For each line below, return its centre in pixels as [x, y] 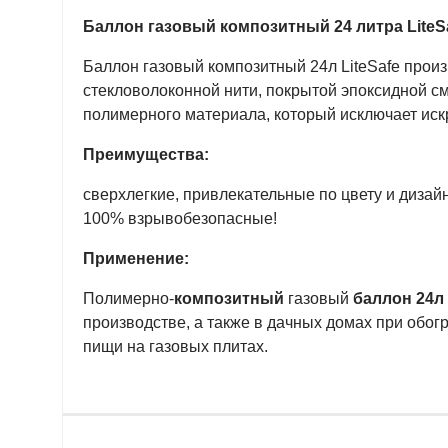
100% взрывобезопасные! [180, 218]
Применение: [136, 258]
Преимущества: [146, 154]
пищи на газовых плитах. [175, 346]
